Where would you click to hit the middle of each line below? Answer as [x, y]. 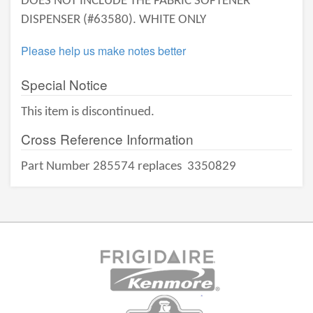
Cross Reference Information [107, 139]
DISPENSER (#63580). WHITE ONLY [114, 20]
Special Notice [64, 84]
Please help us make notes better [103, 51]
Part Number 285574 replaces [103, 167]
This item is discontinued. [88, 112]
